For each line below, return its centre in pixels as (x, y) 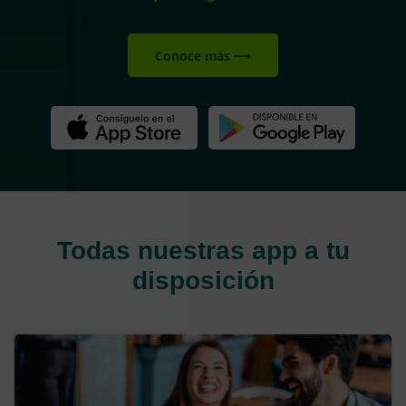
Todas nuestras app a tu (203, 250)
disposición (203, 280)
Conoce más (193, 55)
